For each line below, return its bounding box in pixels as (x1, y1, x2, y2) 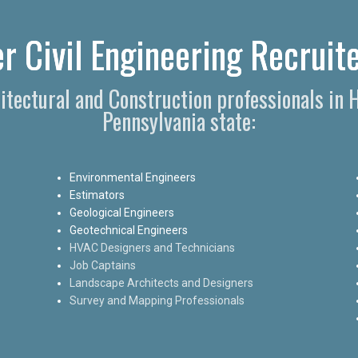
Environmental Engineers (69, 170, 196, 184)
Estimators (69, 188, 125, 201)
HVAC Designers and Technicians (69, 241, 235, 254)
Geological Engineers (69, 205, 174, 219)
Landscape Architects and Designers (69, 276, 253, 289)
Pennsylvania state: (102, 104, 256, 137)
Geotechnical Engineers (69, 223, 188, 237)
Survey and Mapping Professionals (69, 293, 245, 307)
